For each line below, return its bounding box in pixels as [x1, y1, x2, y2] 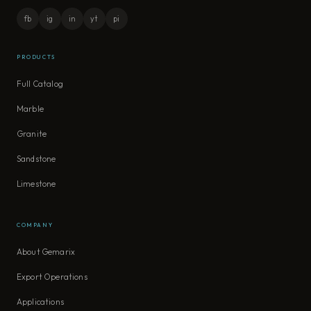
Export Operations [17, 271, 87, 283]
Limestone [17, 178, 56, 190]
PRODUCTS [17, 53, 56, 61]
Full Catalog [17, 78, 63, 90]
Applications [17, 296, 64, 308]
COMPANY [17, 221, 53, 229]
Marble [17, 103, 44, 115]
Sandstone [17, 153, 56, 165]
